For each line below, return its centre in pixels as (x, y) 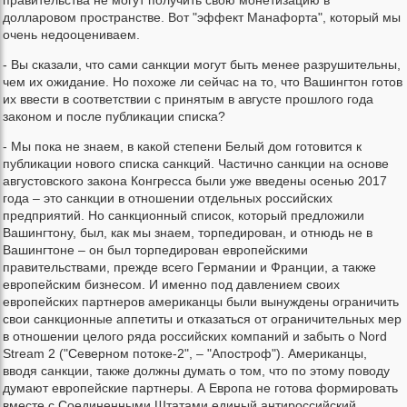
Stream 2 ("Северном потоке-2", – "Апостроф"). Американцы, (185, 354)
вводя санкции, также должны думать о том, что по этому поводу (196, 371)
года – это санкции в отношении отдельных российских (168, 199)
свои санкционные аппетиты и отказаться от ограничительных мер (202, 319)
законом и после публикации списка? (114, 117)
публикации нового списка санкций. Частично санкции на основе (196, 164)
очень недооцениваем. (71, 35)
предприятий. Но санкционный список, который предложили (184, 216)
